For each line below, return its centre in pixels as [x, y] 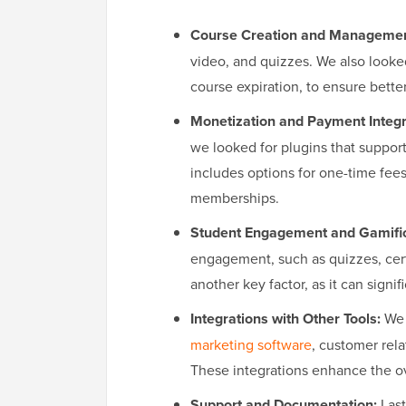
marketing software [251, 345]
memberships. [235, 198]
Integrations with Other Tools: [285, 319]
